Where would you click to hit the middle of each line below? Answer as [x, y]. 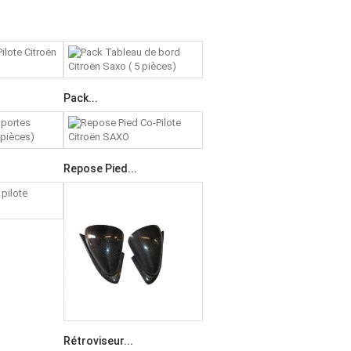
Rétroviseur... [98, 341]
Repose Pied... [100, 168]
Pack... [81, 98]
